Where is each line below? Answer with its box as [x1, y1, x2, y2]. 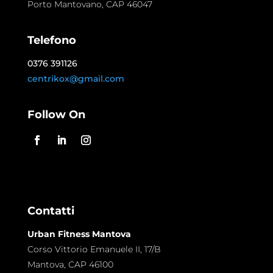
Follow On [27, 108, 85, 122]
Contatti [27, 204, 74, 218]
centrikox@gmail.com [27, 73, 124, 85]
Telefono [27, 34, 76, 48]
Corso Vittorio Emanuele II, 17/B [27, 244, 161, 255]
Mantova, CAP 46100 [27, 259, 113, 271]
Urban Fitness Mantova [27, 229, 131, 240]
